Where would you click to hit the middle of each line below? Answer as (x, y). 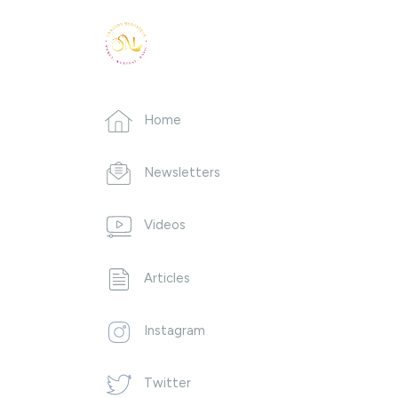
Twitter (167, 383)
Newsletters (182, 172)
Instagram (175, 330)
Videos (165, 225)
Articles (167, 278)
